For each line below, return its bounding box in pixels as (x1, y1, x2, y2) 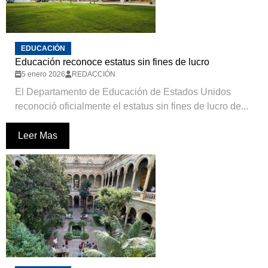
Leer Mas (18, 130, 57, 141)
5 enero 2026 (22, 70, 65, 79)
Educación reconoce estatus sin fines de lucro (15, 57, 209, 68)
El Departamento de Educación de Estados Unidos (15, 87, 231, 98)
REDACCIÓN (72, 70, 115, 79)
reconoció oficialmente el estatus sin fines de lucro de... (15, 101, 248, 112)
